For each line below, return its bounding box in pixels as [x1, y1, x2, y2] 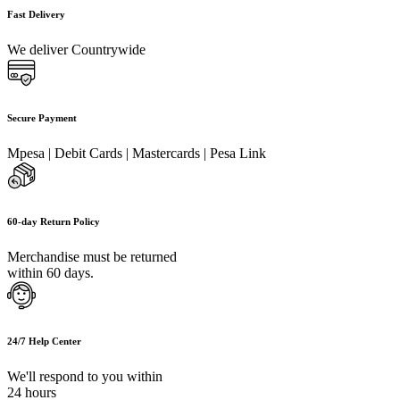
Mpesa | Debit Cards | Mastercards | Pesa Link [7, 145, 266, 161]
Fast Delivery [7, 8, 65, 20]
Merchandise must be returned [7, 248, 177, 264]
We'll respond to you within [7, 368, 162, 384]
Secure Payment [7, 112, 77, 123]
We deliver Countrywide [7, 41, 146, 57]
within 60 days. [7, 264, 94, 280]
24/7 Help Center [7, 335, 81, 346]
